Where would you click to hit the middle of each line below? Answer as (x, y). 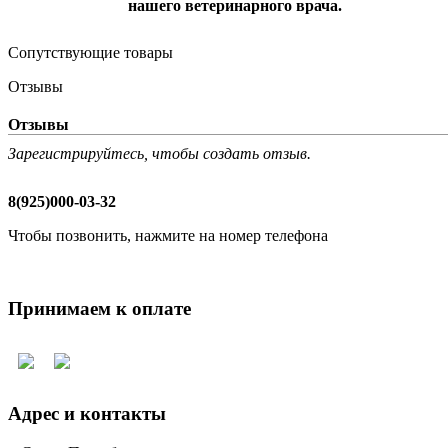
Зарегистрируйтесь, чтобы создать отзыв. (159, 154)
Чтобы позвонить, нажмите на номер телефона (168, 236)
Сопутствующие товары (90, 53)
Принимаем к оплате (99, 308)
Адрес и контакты (87, 414)
